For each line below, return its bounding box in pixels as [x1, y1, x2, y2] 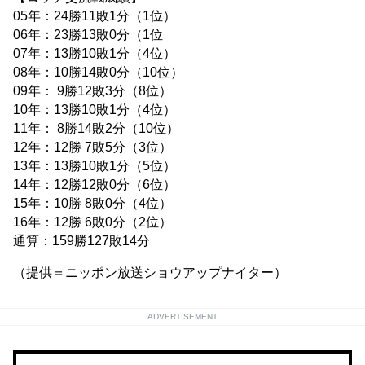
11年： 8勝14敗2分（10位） [13, 121, 179, 135]
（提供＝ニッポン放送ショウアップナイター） [13, 265, 287, 279]
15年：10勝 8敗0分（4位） [13, 196, 172, 210]
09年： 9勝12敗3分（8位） [13, 83, 172, 98]
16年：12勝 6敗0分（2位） [13, 214, 172, 229]
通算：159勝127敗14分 [13, 233, 150, 248]
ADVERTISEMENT [147, 311, 218, 321]
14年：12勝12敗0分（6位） [13, 177, 176, 191]
